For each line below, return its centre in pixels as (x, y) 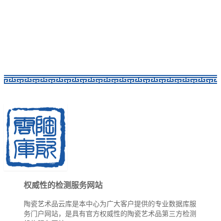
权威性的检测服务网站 (63, 185)
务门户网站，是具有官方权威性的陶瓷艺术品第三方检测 (110, 214)
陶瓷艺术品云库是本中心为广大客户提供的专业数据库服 (110, 204)
